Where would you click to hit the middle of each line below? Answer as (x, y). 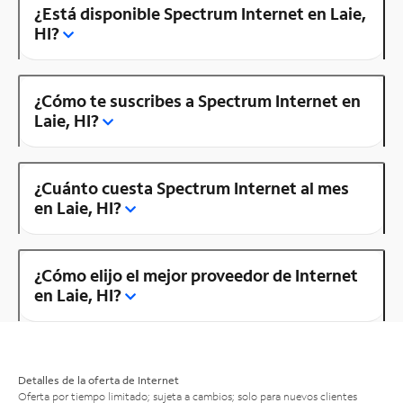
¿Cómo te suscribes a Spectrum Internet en (197, 100)
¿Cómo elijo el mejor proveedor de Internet (196, 275)
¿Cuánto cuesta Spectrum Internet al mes (192, 188)
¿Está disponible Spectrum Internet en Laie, (200, 13)
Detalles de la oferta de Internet (99, 380)
